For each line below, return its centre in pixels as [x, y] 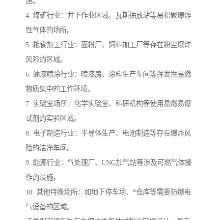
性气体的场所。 [50, 30]
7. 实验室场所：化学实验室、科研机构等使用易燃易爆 [108, 104]
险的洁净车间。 [50, 148]
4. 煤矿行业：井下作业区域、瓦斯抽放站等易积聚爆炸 [108, 15]
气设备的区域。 [50, 207]
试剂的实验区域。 [53, 119]
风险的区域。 [46, 60]
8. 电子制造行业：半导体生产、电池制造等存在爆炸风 [108, 133]
